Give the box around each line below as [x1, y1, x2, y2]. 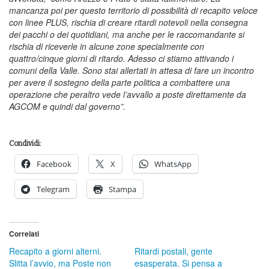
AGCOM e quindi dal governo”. [9, 100, 125, 112]
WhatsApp [154, 158, 192, 169]
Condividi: [9, 139, 41, 148]
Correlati [9, 228, 39, 239]
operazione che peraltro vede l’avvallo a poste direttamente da [9, 88, 246, 100]
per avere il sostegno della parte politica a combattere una [9, 76, 230, 88]
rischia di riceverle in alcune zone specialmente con [9, 40, 204, 52]
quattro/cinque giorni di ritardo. [9, 52, 128, 64]
